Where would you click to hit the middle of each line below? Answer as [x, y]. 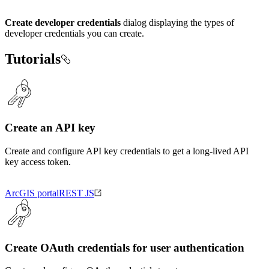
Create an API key [50, 128]
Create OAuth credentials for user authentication [125, 247]
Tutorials [33, 59]
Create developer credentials [63, 22]
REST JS [77, 193]
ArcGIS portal [32, 193]
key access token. [38, 162]
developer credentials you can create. [74, 33]
